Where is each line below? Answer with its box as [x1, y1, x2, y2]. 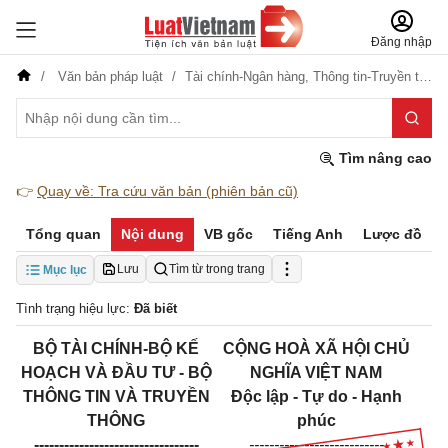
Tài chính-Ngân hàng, [185, 69, 313, 84]
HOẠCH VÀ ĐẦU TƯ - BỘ [20, 364, 212, 381]
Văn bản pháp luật [54, 69, 167, 84]
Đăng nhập [371, 35, 432, 49]
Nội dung [121, 226, 184, 242]
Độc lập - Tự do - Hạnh [230, 388, 402, 405]
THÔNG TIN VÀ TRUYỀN [22, 388, 210, 405]
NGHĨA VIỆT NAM [250, 364, 382, 381]
